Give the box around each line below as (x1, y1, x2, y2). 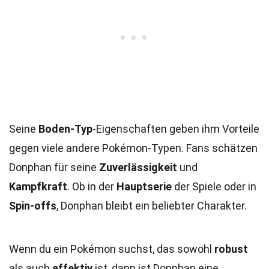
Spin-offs (9, 199, 56, 212)
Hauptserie (116, 180, 172, 193)
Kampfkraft (9, 180, 67, 193)
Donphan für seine (9, 161, 99, 174)
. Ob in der (67, 180, 116, 193)
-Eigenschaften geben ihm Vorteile (92, 122, 259, 135)
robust (214, 243, 248, 255)
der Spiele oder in (172, 180, 256, 193)
